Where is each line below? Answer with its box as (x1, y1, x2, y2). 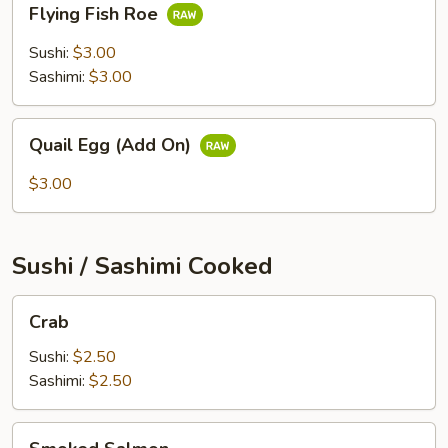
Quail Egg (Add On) (29, 133, 196, 158)
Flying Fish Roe (29, 2, 163, 27)
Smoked (12, 423, 70, 445)
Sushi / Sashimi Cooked (12, 250, 273, 282)
